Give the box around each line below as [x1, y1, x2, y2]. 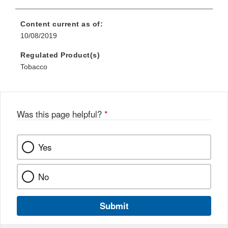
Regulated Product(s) [20, 51, 100, 60]
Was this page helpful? [17, 108, 104, 121]
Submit [99, 199, 129, 212]
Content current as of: [20, 20, 103, 28]
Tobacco [20, 63, 47, 71]
